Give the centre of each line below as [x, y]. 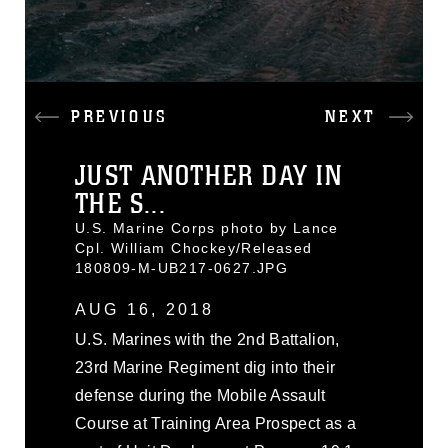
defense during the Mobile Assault [200, 395]
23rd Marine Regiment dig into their [205, 367]
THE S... [121, 204]
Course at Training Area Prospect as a [215, 423]
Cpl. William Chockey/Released [194, 248]
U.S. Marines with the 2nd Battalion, [207, 339]
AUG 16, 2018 [145, 309]
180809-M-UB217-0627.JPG [182, 268]
